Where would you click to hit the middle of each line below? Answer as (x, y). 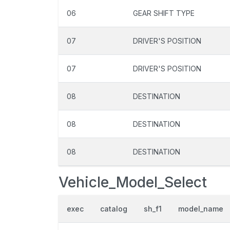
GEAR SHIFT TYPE (164, 13)
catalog (114, 209)
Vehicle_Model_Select (133, 182)
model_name (201, 209)
